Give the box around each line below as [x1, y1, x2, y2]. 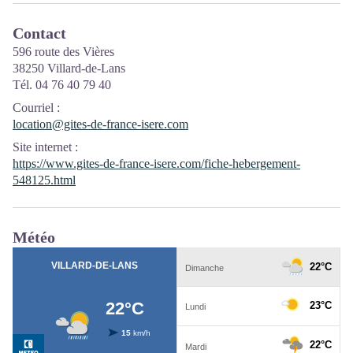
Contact [13, 24, 66, 42]
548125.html [13, 173, 76, 187]
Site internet [13, 139, 72, 154]
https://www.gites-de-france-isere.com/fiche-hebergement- [13, 156, 300, 170]
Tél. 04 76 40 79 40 [13, 77, 111, 91]
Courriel [13, 100, 54, 114]
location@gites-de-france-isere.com [13, 117, 188, 131]
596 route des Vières [13, 44, 114, 58]
